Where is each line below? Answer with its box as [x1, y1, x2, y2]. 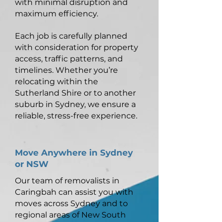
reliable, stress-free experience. [15, 111, 137, 120]
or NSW [15, 159, 49, 169]
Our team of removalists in [15, 176, 119, 185]
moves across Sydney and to [15, 199, 128, 208]
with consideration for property [15, 43, 138, 52]
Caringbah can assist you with [15, 187, 133, 197]
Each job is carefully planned [15, 31, 127, 41]
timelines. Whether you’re [15, 65, 118, 75]
